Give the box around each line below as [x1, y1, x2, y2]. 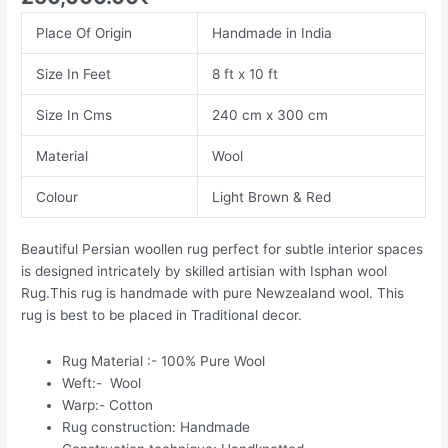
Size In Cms [35, 106, 112, 123]
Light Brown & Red [211, 188, 331, 205]
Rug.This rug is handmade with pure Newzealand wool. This [21, 285, 405, 302]
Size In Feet [35, 65, 111, 82]
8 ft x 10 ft [211, 65, 278, 82]
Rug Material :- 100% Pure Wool [62, 353, 266, 370]
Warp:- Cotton [62, 397, 154, 414]
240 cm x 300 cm [211, 106, 328, 123]
